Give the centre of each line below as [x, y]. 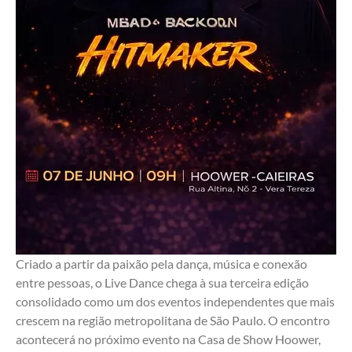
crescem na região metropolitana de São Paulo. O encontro [173, 321]
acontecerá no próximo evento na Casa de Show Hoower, [168, 339]
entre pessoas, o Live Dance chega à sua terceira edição [162, 283]
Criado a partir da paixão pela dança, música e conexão [161, 264]
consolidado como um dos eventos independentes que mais [175, 302]
